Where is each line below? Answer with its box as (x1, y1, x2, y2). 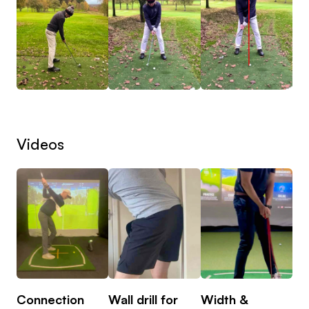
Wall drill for (108, 292, 179, 308)
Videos (17, 134, 64, 154)
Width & (200, 292, 248, 308)
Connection (17, 292, 84, 308)
